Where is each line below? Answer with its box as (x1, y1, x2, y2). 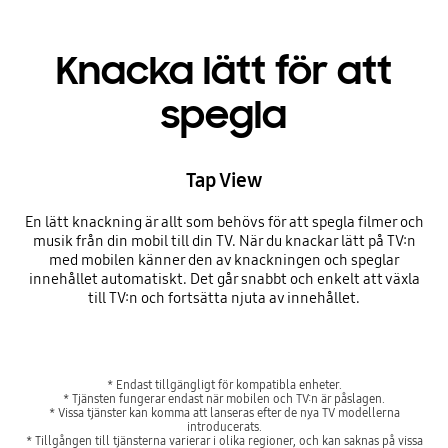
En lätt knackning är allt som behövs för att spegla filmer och (24, 213, 424, 232)
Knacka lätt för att (56, 47, 392, 96)
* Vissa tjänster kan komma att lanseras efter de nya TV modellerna (48, 404, 400, 420)
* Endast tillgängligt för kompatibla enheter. (106, 376, 342, 392)
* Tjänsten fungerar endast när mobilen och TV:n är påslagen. (63, 390, 385, 406)
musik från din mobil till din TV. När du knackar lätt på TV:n (32, 232, 416, 251)
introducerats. (186, 418, 262, 434)
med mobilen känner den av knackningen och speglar (48, 251, 400, 270)
